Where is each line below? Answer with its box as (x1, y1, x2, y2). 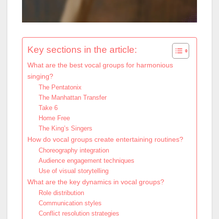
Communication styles (38, 199, 102, 207)
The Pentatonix (38, 83, 82, 91)
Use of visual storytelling (38, 167, 109, 175)
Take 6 (38, 104, 58, 111)
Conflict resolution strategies (38, 209, 119, 217)
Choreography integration (38, 146, 109, 154)
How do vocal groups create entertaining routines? (27, 135, 183, 143)
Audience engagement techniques (38, 156, 134, 164)
